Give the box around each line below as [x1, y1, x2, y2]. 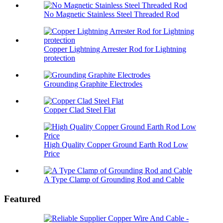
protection [44, 54, 75, 63]
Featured [4, 193, 41, 204]
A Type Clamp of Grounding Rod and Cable [44, 175, 184, 184]
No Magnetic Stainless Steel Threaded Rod [44, 10, 179, 19]
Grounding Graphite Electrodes [44, 80, 142, 89]
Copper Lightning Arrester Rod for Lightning [44, 45, 186, 54]
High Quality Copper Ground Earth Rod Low [44, 140, 188, 149]
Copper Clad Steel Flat [44, 106, 115, 114]
